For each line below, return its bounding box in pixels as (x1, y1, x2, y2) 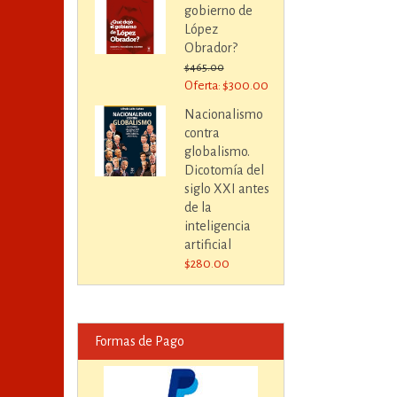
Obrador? (183, 40, 237, 55)
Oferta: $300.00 (183, 78, 269, 92)
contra (183, 125, 220, 140)
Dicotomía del (183, 162, 264, 177)
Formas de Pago (94, 334, 184, 349)
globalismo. (183, 144, 250, 159)
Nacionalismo (183, 106, 263, 121)
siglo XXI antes (183, 181, 269, 196)
